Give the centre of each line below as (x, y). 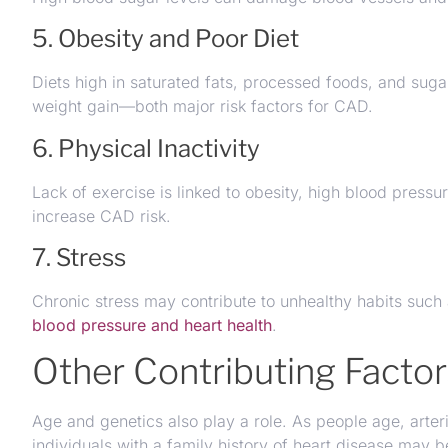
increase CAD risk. (101, 215)
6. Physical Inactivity (146, 148)
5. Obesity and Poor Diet (165, 39)
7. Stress (79, 257)
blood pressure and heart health (152, 324)
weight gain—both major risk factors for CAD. (202, 106)
